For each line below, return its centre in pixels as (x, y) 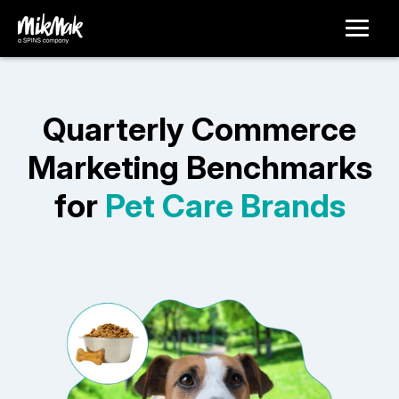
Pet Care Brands (225, 206)
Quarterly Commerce (199, 129)
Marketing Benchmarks (199, 167)
